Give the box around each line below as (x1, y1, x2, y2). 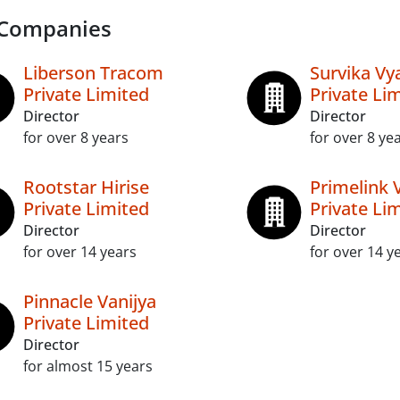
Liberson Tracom (23, 61, 163, 85)
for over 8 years (23, 128, 129, 147)
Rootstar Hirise (23, 175, 149, 199)
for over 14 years (23, 242, 137, 262)
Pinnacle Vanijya (23, 289, 156, 313)
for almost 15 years (23, 356, 153, 376)
